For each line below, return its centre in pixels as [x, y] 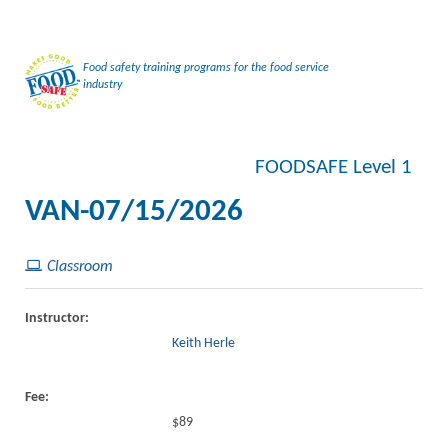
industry [102, 84]
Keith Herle [204, 343]
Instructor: [57, 318]
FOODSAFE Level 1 [333, 167]
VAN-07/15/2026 [134, 212]
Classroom [80, 267]
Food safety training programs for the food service [206, 67]
